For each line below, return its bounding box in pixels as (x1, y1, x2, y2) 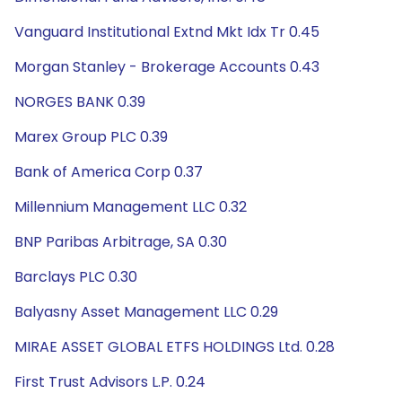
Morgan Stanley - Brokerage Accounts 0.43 (14, 57, 319, 77)
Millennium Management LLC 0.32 (14, 197, 247, 217)
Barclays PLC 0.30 (14, 267, 137, 287)
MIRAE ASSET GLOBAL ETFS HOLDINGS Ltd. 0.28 (14, 336, 335, 357)
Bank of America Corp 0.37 (14, 162, 203, 182)
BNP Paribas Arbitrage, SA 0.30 (14, 232, 227, 252)
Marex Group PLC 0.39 (14, 127, 168, 147)
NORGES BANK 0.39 (14, 92, 145, 112)
